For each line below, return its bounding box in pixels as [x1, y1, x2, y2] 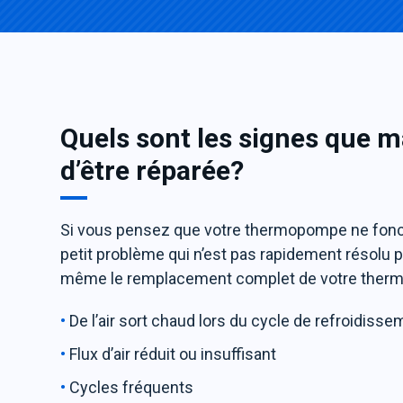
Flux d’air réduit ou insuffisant [69, 345, 281, 363]
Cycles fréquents [69, 378, 194, 397]
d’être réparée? [60, 155, 245, 186]
